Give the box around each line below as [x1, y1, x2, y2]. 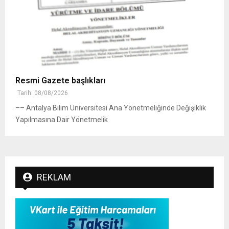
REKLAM [37, 172, 71, 183]
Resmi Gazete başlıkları [15, 76, 105, 86]
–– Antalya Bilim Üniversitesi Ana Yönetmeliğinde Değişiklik [15, 104, 206, 112]
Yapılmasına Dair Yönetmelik [15, 116, 108, 124]
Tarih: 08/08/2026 [17, 89, 68, 97]
